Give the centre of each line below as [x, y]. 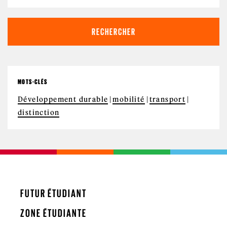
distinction [39, 112]
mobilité [129, 99]
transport [167, 99]
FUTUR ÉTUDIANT [53, 193]
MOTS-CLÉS [33, 82]
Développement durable [63, 99]
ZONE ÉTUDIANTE [53, 213]
